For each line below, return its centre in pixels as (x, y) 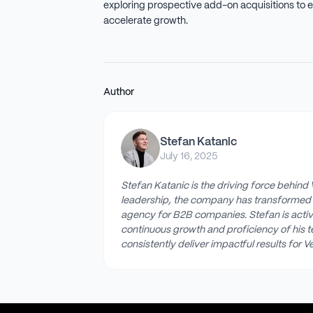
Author (118, 92)
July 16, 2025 (188, 157)
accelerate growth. (145, 21)
